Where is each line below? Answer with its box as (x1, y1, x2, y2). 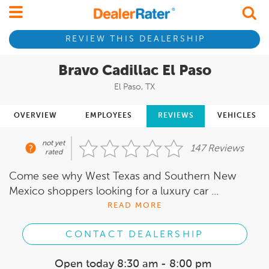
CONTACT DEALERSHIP (65, 229, 204, 240)
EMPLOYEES (85, 112, 132, 119)
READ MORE (107, 202, 162, 210)
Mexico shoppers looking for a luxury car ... (9, 186, 219, 197)
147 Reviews (190, 144, 244, 154)
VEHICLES (217, 112, 256, 119)
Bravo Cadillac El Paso (58, 64, 211, 78)
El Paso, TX (114, 83, 155, 91)
